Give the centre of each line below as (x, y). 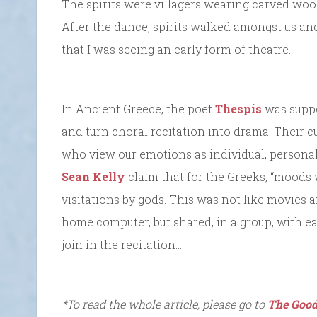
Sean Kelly (93, 177)
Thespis (238, 109)
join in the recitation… (122, 245)
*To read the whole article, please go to (165, 304)
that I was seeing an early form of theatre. (176, 50)
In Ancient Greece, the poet (138, 109)
